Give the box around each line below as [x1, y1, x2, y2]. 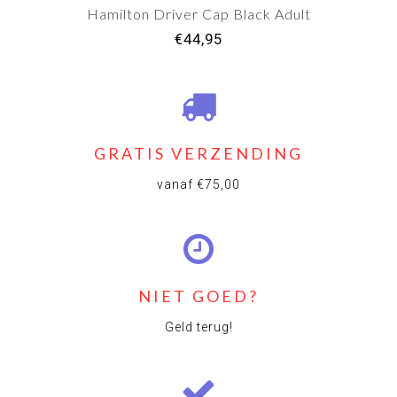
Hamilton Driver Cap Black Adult [86, 5, 311, 23]
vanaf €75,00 [157, 177, 240, 192]
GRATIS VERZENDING [94, 144, 303, 164]
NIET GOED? [138, 286, 259, 307]
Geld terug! [164, 320, 233, 335]
